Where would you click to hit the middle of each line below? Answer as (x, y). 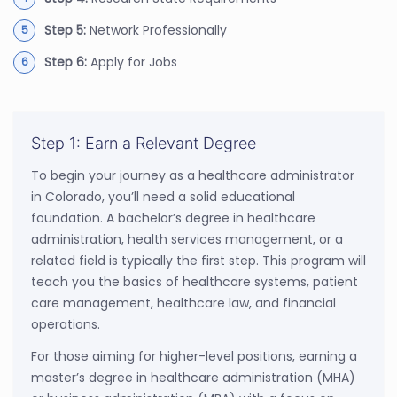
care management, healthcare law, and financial (183, 303)
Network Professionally (158, 30)
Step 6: (67, 62)
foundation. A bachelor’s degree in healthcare (173, 218)
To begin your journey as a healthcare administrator (193, 175)
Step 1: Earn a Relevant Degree (144, 143)
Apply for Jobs (134, 62)
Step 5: (67, 30)
